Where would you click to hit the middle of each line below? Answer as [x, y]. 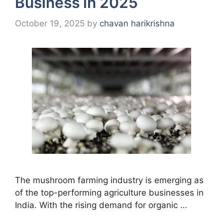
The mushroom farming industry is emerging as [109, 180]
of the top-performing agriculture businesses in [109, 192]
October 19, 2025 [50, 23]
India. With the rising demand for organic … [101, 205]
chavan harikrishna [137, 23]
